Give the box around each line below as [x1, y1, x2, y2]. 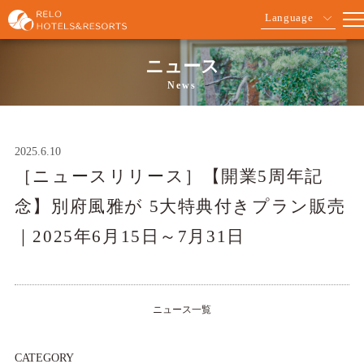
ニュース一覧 [153, 304, 211, 315]
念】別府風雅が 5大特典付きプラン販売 [14, 197, 346, 216]
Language [265, 11, 314, 24]
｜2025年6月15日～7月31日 [14, 227, 245, 246]
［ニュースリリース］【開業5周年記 [14, 167, 323, 186]
